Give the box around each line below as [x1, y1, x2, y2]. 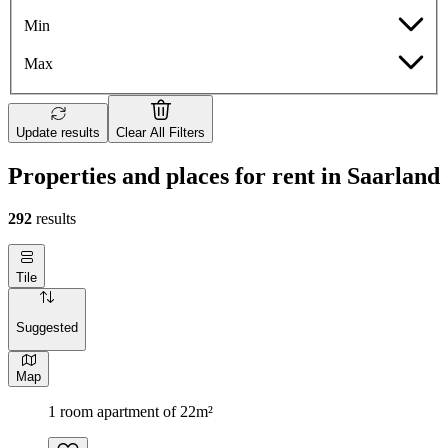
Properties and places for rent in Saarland [8, 163, 440, 190]
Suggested [16, 319, 78, 335]
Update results [16, 125, 100, 141]
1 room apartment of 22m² [48, 402, 213, 420]
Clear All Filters [116, 125, 205, 141]
